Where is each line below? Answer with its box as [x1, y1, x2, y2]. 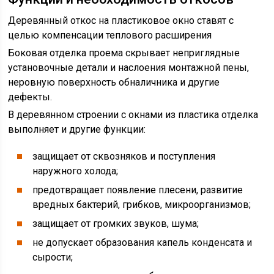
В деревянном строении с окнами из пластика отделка [8, 109, 259, 120]
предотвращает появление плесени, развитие [32, 184, 243, 196]
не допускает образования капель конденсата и [32, 237, 253, 248]
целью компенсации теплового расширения [8, 29, 212, 41]
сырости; [32, 251, 73, 263]
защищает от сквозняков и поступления [32, 150, 216, 162]
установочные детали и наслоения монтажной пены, [8, 62, 250, 73]
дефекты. [8, 91, 53, 103]
